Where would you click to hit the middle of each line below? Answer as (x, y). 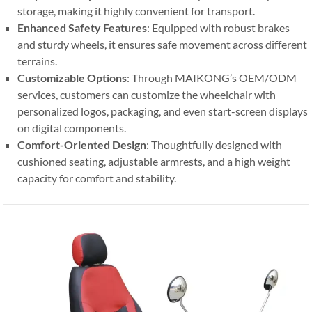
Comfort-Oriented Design (82, 145)
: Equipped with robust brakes (218, 28)
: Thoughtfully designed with (214, 145)
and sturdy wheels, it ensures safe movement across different (162, 45)
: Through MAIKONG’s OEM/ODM (212, 78)
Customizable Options (72, 78)
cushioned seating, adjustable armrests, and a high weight (154, 162)
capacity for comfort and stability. (97, 178)
